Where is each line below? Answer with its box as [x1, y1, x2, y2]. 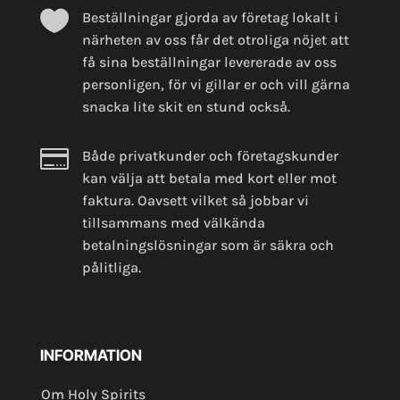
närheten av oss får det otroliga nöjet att [81, 31, 349, 49]
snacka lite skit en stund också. [81, 98, 290, 116]
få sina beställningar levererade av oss [81, 54, 337, 71]
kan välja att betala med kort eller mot [81, 170, 337, 187]
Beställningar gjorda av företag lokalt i [81, 9, 338, 27]
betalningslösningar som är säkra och [81, 237, 334, 254]
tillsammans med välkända [81, 214, 265, 232]
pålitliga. [81, 259, 141, 277]
